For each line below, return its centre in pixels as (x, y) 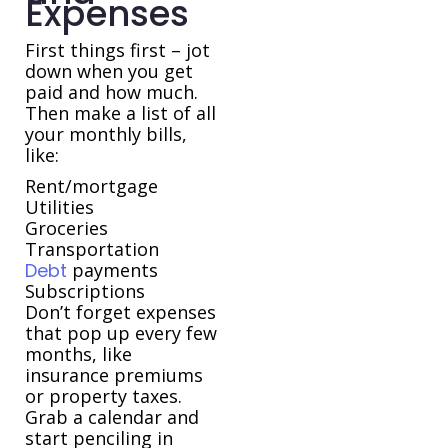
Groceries (66, 228)
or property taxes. (103, 396)
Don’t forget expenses (120, 312)
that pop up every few (121, 333)
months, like (78, 354)
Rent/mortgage (91, 186)
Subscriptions (85, 291)
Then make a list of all (120, 113)
